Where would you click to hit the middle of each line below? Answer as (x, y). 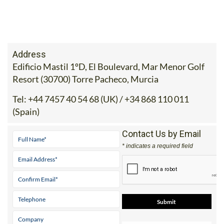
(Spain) (26, 111)
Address (29, 54)
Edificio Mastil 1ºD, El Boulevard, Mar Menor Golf (108, 66)
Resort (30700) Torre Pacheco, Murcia (85, 79)
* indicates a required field (157, 146)
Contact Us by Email (161, 133)
